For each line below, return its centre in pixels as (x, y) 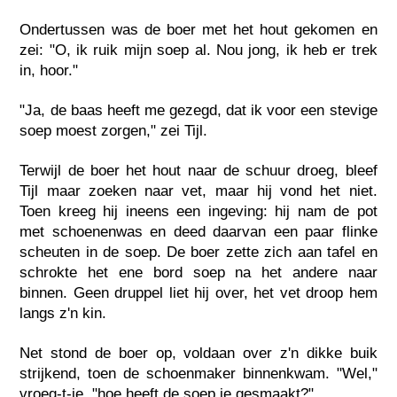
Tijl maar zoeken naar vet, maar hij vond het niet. (198, 191)
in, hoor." (49, 70)
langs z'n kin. (63, 313)
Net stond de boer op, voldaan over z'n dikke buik (198, 353)
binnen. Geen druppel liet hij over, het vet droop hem (198, 292)
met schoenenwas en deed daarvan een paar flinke (198, 231)
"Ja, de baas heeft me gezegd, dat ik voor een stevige (198, 110)
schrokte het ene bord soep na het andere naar (198, 272)
